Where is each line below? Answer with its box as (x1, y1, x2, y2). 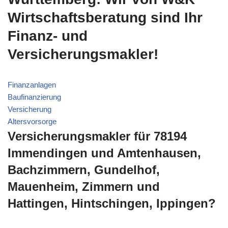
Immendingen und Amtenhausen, (8, 146, 201, 160)
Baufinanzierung (8, 92, 61, 101)
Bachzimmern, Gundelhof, (8, 162, 160, 177)
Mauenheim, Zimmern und (8, 179, 160, 193)
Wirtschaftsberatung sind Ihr (8, 9, 203, 25)
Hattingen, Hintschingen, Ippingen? (8, 196, 216, 210)
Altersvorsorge (8, 117, 56, 126)
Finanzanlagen (8, 80, 56, 89)
